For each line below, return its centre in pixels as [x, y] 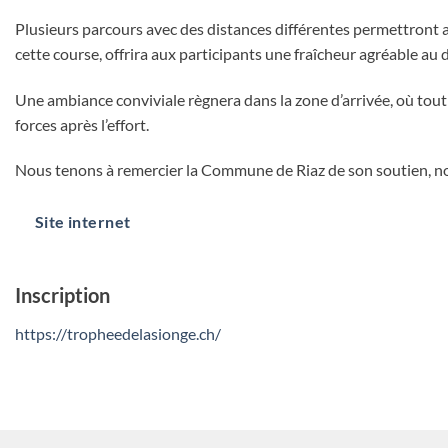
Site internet [82, 222]
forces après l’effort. [82, 124]
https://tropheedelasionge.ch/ [118, 333]
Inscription [62, 294]
